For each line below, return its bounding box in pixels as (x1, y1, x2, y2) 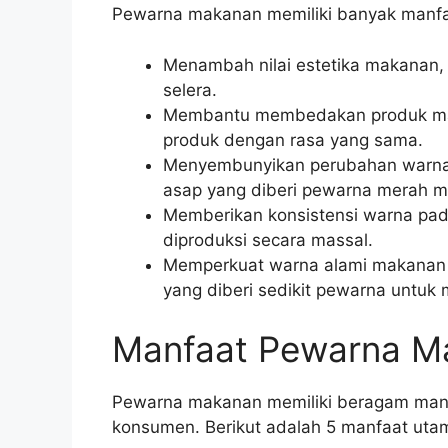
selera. (163, 79, 217, 100)
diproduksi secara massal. (163, 229, 373, 250)
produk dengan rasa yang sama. (163, 129, 423, 150)
